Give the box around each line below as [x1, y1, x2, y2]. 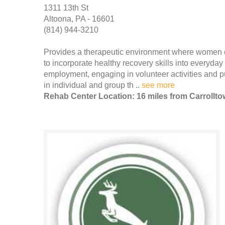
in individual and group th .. [44, 80, 142, 89]
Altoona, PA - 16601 [44, 14, 115, 23]
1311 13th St [44, 3, 88, 12]
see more [142, 80, 175, 89]
